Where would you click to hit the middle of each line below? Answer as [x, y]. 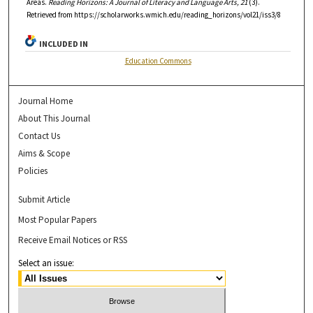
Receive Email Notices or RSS [73, 240]
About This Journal [54, 119]
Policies [33, 171]
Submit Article [44, 200]
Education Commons [158, 61]
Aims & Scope [44, 154]
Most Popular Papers [58, 220]
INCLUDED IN [64, 44]
